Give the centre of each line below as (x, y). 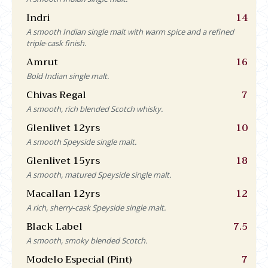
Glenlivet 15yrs (63, 161)
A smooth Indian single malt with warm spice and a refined (130, 31)
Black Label (54, 226)
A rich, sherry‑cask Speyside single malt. (96, 207)
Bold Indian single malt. (68, 76)
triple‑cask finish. (56, 43)
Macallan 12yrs (63, 194)
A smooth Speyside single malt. (81, 141)
